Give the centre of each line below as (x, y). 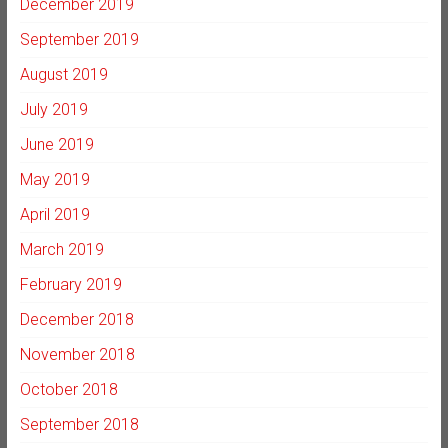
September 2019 (79, 39)
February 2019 (70, 284)
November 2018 (77, 354)
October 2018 (68, 389)
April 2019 (54, 214)
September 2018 (79, 424)
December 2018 (76, 319)
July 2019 (53, 109)
